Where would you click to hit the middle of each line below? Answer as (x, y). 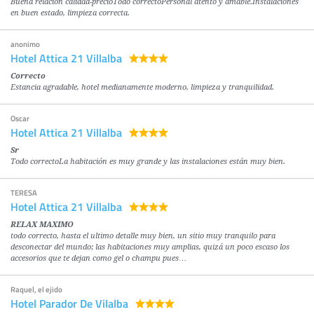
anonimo (25, 45)
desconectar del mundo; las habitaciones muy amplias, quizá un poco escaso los (150, 247)
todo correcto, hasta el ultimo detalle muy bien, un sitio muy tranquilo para (143, 236)
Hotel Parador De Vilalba (69, 303)
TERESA (24, 193)
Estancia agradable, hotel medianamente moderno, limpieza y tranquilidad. (142, 88)
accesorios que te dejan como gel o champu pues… (98, 259)
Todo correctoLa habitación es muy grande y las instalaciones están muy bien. (148, 162)
